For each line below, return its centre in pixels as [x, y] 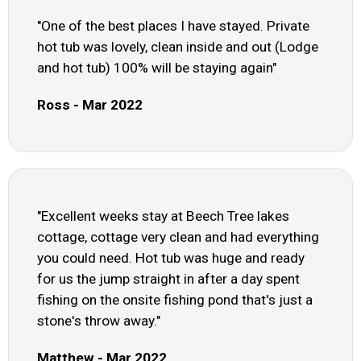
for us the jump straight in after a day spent [168, 279]
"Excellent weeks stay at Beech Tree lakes [163, 216]
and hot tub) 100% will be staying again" [157, 68]
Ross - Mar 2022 [90, 105]
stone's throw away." [99, 321]
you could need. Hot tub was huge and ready [171, 258]
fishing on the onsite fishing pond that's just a [175, 300]
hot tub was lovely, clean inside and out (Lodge [178, 47]
